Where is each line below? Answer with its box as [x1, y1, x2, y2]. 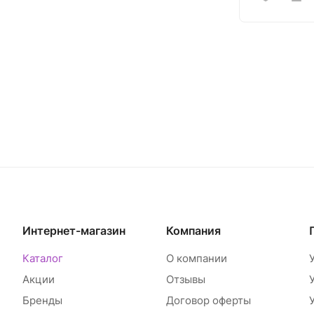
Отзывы [165, 273, 205, 286]
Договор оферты [165, 294, 251, 307]
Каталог [22, 252, 63, 265]
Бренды [22, 294, 62, 307]
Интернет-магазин [22, 224, 125, 238]
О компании [165, 252, 227, 265]
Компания [165, 224, 221, 238]
